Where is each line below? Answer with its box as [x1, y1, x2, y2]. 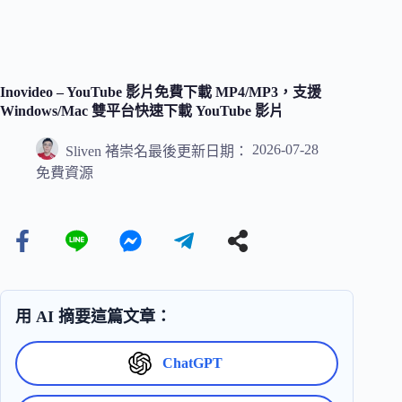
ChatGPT [162, 355, 223, 371]
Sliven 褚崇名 [66, 143, 148, 159]
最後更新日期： [148, 143, 249, 159]
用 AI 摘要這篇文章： [15, 308, 171, 327]
